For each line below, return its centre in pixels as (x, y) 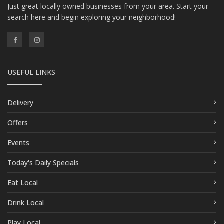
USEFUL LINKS (31, 72)
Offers (18, 122)
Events (18, 142)
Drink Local (26, 202)
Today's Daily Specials (43, 162)
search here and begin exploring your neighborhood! (92, 17)
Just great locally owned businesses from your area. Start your (108, 6)
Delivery (20, 102)
